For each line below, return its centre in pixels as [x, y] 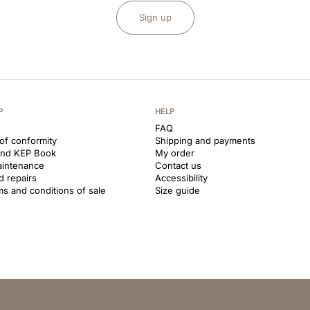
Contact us [178, 165]
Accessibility [181, 178]
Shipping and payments [205, 140]
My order [175, 153]
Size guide [177, 190]
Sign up [155, 17]
